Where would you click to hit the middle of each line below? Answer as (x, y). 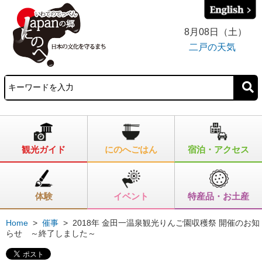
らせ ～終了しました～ (51, 233)
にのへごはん (131, 149)
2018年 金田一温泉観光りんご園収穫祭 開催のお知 (166, 223)
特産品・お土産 (218, 196)
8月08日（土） (215, 32)
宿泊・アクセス (218, 149)
